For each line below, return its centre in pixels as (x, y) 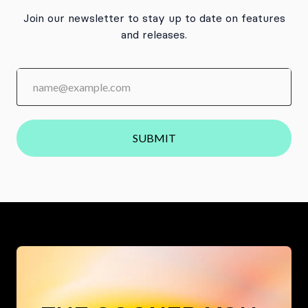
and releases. (154, 34)
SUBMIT (154, 137)
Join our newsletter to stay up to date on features (154, 18)
